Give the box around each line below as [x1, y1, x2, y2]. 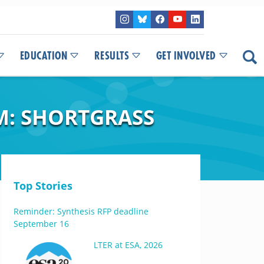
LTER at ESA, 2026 [93, 239, 163, 250]
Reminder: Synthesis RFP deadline [13, 206, 148, 217]
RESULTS [94, 51, 129, 61]
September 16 [13, 218, 69, 229]
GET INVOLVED [156, 51, 216, 61]
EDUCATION [19, 51, 67, 61]
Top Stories [13, 179, 72, 193]
